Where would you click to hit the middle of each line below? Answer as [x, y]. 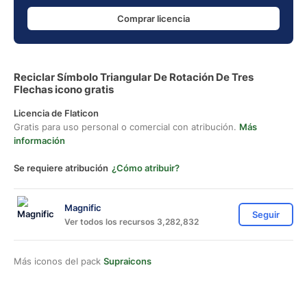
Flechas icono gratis [64, 89]
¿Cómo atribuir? [146, 168]
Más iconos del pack [59, 261]
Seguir [266, 214]
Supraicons [127, 261]
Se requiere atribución [61, 168]
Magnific [83, 207]
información [39, 140]
